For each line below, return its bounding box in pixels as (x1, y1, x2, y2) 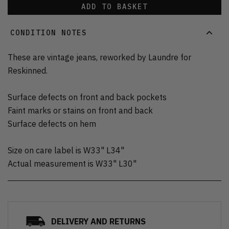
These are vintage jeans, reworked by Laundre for (8, 52, 191, 63)
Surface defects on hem (8, 119, 96, 129)
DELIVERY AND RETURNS (51, 216, 146, 227)
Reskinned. (8, 65, 48, 76)
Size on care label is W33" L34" (8, 145, 124, 156)
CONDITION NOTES (10, 28, 87, 37)
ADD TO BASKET (81, 2, 148, 12)
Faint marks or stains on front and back (8, 105, 153, 116)
